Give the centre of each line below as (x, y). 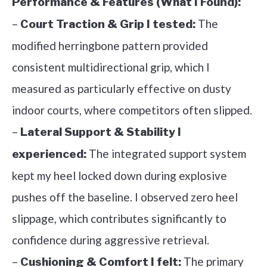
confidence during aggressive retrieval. (111, 240)
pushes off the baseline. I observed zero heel (125, 197)
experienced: (49, 154)
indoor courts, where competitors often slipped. (132, 110)
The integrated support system (166, 154)
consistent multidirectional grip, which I (111, 67)
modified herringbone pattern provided (110, 46)
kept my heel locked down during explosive (119, 176)
